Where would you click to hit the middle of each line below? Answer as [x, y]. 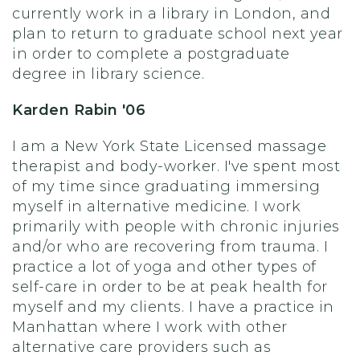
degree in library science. [110, 74]
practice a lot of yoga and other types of [164, 267]
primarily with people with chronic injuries [176, 227]
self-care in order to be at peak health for [170, 287]
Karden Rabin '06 [79, 110]
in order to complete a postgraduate [151, 54]
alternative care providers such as [141, 347]
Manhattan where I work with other [150, 327]
